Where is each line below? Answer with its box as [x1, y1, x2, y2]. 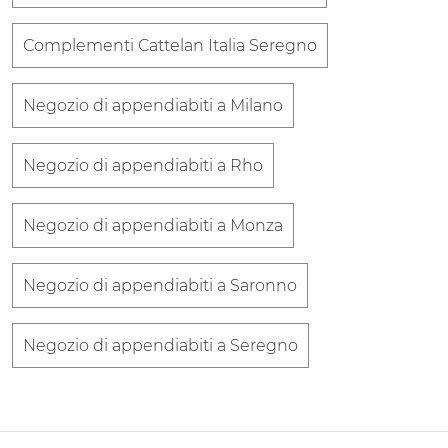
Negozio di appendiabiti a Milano [23, 95, 283, 115]
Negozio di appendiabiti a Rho [23, 155, 263, 175]
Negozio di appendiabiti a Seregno [23, 335, 298, 355]
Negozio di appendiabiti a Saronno [23, 275, 297, 295]
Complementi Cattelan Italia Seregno [23, 35, 317, 55]
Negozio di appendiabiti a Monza [23, 215, 283, 235]
